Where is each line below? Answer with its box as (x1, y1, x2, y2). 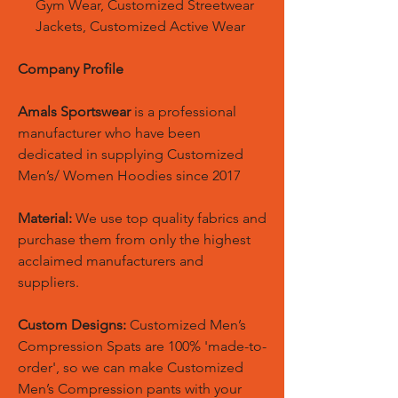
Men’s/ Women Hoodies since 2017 (18, 167, 241, 184)
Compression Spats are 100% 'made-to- (18, 338, 267, 354)
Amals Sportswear (18, 103, 131, 120)
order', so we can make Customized (18, 359, 243, 376)
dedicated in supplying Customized (18, 146, 243, 163)
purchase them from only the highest (18, 231, 251, 248)
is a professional (131, 103, 236, 120)
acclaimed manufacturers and (18, 252, 203, 269)
